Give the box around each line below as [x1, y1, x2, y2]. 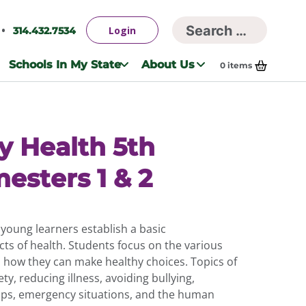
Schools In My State [8, 57, 121, 71]
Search [173, 28, 217, 46]
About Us [141, 57, 195, 71]
